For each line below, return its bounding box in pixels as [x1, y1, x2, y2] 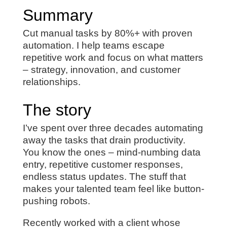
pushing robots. [22, 196, 90, 207]
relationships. [22, 77, 81, 88]
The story [22, 101, 91, 120]
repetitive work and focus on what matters [22, 52, 203, 63]
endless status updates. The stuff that [22, 171, 186, 182]
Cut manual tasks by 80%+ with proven [22, 28, 193, 39]
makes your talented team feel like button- [22, 183, 204, 195]
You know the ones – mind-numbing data [22, 147, 201, 158]
